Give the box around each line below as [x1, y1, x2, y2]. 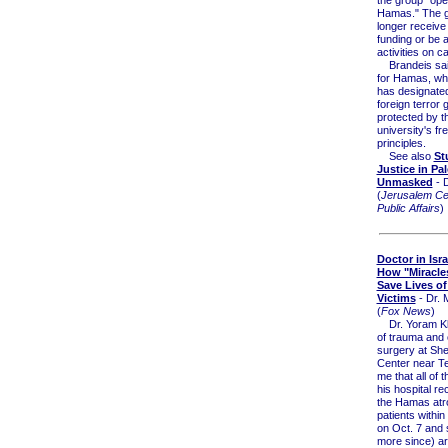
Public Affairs [376, 201, 440, 214]
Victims [376, 292, 416, 305]
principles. [376, 136, 426, 149]
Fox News [380, 305, 431, 318]
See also [376, 149, 434, 162]
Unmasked [376, 175, 433, 188]
